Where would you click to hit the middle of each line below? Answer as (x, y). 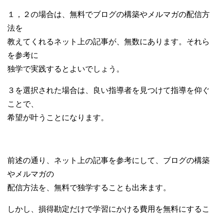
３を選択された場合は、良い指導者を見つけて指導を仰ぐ (109, 90)
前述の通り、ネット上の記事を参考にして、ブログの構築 (109, 160)
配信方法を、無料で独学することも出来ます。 (89, 187)
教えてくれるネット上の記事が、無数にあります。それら (109, 41)
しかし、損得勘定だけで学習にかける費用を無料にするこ (109, 209)
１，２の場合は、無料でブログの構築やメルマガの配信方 (109, 14)
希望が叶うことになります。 (58, 117)
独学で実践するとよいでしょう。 (66, 69)
